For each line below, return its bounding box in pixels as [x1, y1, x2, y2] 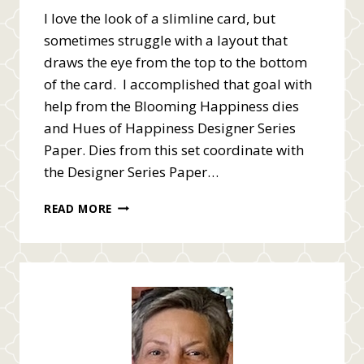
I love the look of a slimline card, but [44, 8, 275, 28]
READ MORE [44, 200, 113, 216]
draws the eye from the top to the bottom [44, 52, 307, 71]
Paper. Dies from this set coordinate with [44, 140, 304, 159]
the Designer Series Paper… [44, 162, 219, 181]
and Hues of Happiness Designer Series [44, 118, 296, 137]
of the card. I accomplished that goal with [44, 74, 312, 93]
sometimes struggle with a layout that [44, 30, 288, 50]
